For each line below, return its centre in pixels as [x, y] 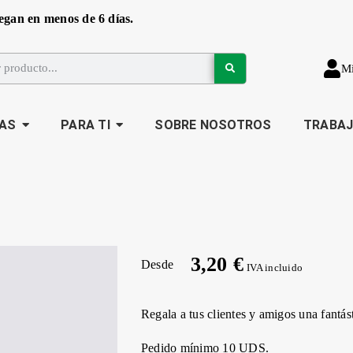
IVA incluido [275, 268]
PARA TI [85, 125]
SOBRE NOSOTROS [213, 125]
